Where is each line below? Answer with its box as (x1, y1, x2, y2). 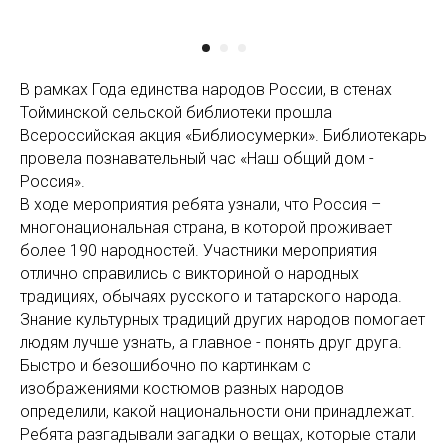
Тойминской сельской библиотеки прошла (20, 103, 332, 123)
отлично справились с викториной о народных (20, 264, 359, 284)
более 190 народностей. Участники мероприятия (20, 241, 377, 261)
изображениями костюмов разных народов (20, 379, 344, 399)
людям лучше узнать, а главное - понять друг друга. (20, 333, 402, 353)
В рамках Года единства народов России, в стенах (20, 80, 392, 100)
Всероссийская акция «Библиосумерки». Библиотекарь (20, 126, 427, 146)
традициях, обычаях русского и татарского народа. (20, 287, 402, 307)
